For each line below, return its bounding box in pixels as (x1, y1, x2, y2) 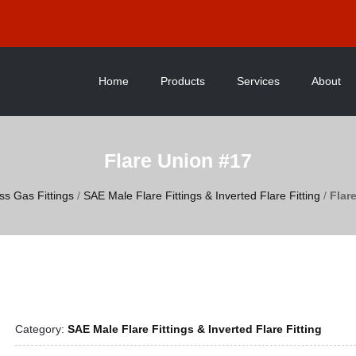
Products (161, 75, 205, 87)
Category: (14, 323, 68, 335)
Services (237, 75, 280, 87)
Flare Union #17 (104, 149, 252, 172)
